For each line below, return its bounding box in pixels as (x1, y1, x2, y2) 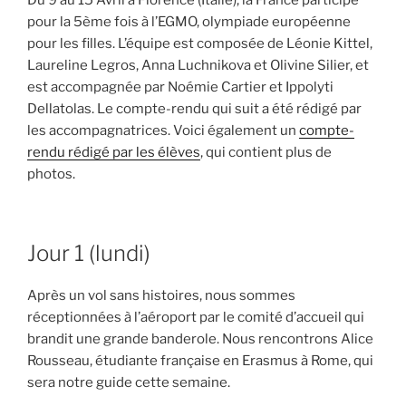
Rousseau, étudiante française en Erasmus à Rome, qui (27, 352, 373, 369)
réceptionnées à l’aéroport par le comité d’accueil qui (27, 308, 364, 325)
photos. (27, 166, 75, 183)
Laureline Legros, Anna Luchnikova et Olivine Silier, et (27, 57, 369, 74)
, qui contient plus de (200, 144, 332, 161)
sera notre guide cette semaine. (27, 373, 230, 391)
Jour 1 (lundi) (27, 239, 150, 266)
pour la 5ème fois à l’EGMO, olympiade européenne (27, 14, 351, 31)
